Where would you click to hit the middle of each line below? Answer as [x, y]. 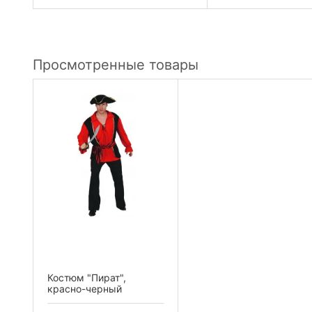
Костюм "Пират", [87, 277]
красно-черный [85, 288]
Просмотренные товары [116, 64]
